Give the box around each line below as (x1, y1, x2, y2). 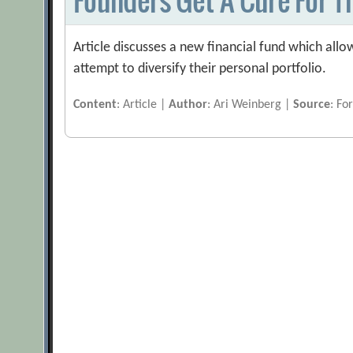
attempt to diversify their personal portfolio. (73, 61, 327, 77)
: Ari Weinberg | (207, 98, 294, 112)
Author (169, 98, 208, 112)
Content (73, 98, 117, 112)
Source (293, 98, 331, 112)
